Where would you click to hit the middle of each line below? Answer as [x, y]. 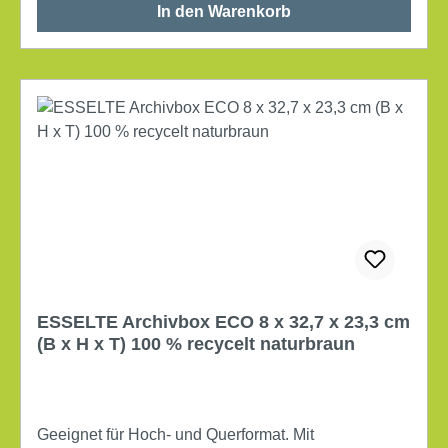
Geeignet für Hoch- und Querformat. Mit [175, 434]
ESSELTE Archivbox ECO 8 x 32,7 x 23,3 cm [223, 321]
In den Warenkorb [224, 11]
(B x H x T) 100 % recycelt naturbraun [196, 343]
